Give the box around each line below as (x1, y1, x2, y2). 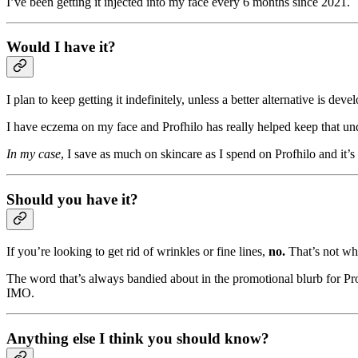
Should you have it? (6, 190, 138, 208)
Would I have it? (6, 38, 116, 56)
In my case (6, 146, 61, 161)
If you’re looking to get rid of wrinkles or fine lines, (6, 245, 268, 259)
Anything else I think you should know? (6, 330, 269, 348)
